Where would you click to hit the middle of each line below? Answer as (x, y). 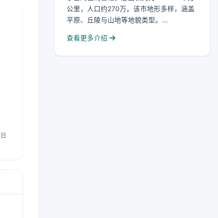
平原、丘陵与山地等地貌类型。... (117, 20)
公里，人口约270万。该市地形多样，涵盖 (131, 9)
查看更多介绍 (88, 38)
